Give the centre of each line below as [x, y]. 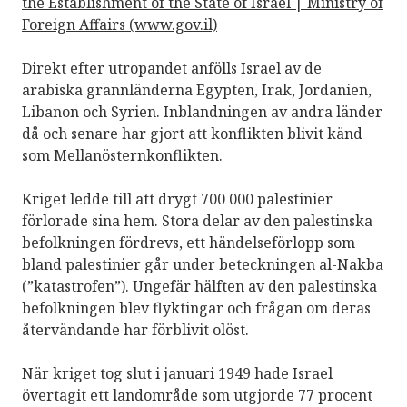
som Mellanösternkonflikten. [122, 155]
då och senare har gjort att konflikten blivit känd [192, 133]
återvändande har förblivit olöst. [135, 329]
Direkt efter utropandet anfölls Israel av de [172, 68]
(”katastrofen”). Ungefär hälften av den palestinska [199, 286]
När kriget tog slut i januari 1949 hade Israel [177, 373]
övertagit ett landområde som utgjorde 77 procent [197, 395]
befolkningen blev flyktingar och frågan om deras [196, 308]
